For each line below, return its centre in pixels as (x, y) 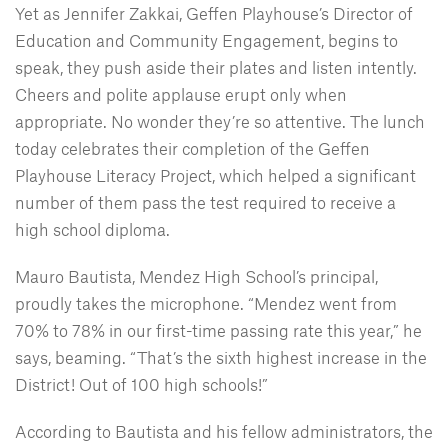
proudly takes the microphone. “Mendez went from (206, 303)
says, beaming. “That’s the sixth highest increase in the (221, 357)
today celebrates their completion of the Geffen (192, 148)
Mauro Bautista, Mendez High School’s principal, (196, 276)
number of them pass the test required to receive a (205, 202)
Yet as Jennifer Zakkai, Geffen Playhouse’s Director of (214, 13)
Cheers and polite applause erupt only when (181, 94)
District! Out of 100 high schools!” (141, 384)
